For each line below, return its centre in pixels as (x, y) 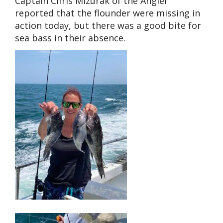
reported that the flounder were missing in (108, 13)
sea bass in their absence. (70, 38)
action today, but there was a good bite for (108, 25)
